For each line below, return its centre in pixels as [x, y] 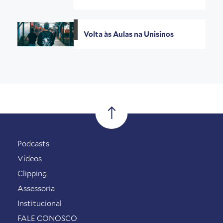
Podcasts [33, 144]
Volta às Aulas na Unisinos [130, 34]
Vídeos [30, 159]
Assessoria [36, 188]
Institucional [40, 203]
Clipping [32, 173]
